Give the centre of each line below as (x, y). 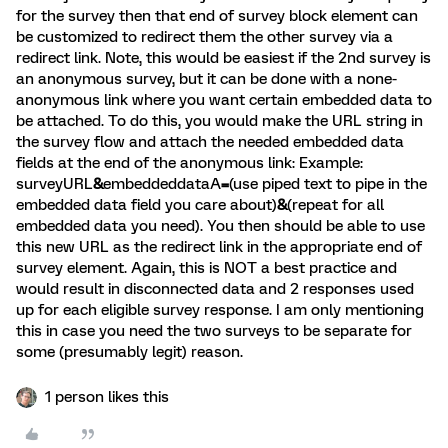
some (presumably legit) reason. (129, 352)
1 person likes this (107, 397)
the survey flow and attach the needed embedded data (210, 142)
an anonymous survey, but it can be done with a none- (206, 79)
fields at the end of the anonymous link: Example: (189, 163)
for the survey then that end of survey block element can (217, 16)
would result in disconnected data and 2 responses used (215, 289)
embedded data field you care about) (146, 205)
